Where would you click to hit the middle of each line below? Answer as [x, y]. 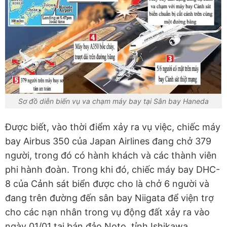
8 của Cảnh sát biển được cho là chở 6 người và [107, 184]
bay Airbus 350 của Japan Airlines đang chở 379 [108, 141]
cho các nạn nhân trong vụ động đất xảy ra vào [107, 212]
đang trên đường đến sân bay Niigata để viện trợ [109, 198]
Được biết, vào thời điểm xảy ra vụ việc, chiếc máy [113, 127]
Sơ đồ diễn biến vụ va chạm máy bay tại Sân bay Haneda [113, 101]
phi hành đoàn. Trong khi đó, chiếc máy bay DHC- [112, 170]
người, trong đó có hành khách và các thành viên [111, 156]
